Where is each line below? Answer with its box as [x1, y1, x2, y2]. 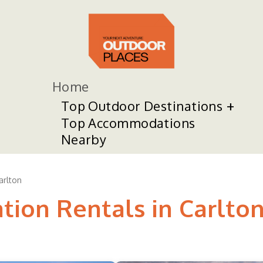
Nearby [60, 131, 107, 147]
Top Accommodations [60, 114, 195, 131]
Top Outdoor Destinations [60, 97, 223, 114]
